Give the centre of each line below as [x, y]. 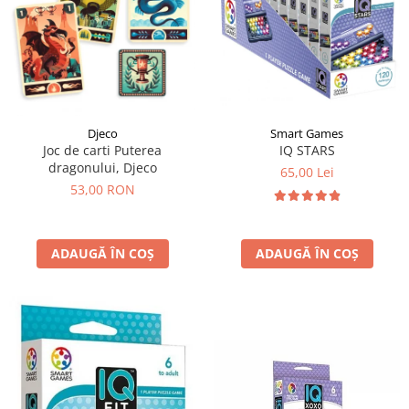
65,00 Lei [307, 172]
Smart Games [307, 133]
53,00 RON [102, 189]
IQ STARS [307, 150]
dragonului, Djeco [102, 167]
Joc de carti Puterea [102, 150]
